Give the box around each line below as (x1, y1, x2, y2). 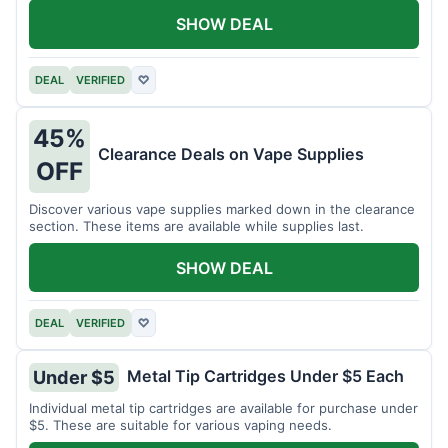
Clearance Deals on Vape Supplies (98, 144, 364, 165)
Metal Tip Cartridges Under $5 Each (127, 365, 404, 386)
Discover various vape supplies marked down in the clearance (29, 200, 415, 217)
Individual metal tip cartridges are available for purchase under (29, 400, 418, 417)
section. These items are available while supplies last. (29, 217, 364, 234)
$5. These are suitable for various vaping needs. (29, 417, 332, 434)
